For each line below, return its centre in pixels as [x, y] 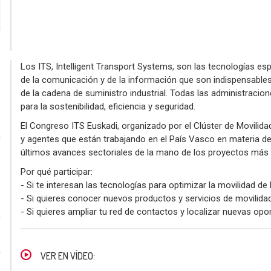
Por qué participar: [57, 171]
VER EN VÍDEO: [68, 256]
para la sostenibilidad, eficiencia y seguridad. [108, 106]
